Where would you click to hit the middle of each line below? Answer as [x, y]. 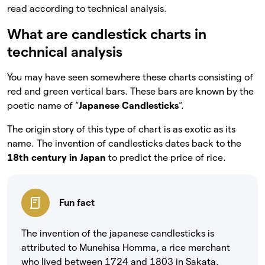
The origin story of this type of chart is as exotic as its [121, 130]
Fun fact [77, 203]
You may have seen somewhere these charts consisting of [130, 77]
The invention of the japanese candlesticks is [118, 234]
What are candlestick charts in [107, 34]
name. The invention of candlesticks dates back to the [124, 144]
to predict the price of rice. [166, 158]
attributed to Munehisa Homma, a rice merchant [126, 248]
